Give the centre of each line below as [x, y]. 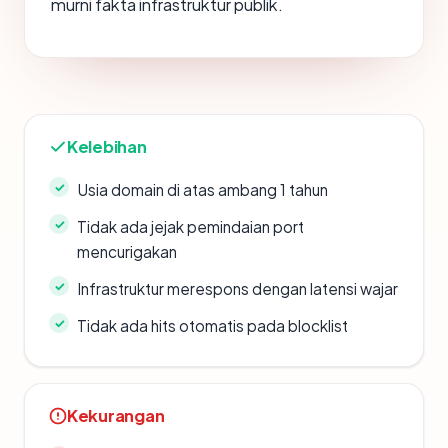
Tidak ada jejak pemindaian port [190, 226]
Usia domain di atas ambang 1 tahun [202, 189]
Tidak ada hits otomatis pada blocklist [212, 325]
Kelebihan [107, 146]
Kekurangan [116, 415]
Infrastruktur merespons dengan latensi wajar [237, 288]
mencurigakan [127, 251]
